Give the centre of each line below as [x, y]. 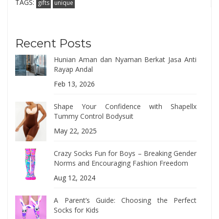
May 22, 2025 [76, 131]
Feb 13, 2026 [75, 84]
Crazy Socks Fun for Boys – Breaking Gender [125, 153]
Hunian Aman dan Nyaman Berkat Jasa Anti [125, 60]
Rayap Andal [74, 69]
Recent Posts [53, 44]
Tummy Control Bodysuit [94, 116]
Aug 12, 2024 [75, 178]
